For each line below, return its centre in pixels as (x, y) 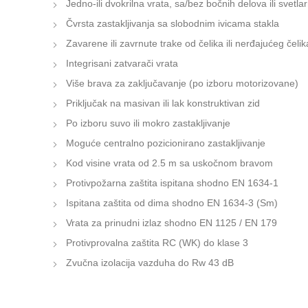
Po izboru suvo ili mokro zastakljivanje (148, 123)
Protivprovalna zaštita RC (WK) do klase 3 (157, 243)
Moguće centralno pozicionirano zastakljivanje (166, 143)
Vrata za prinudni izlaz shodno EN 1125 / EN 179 (172, 223)
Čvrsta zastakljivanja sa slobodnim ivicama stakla (173, 23)
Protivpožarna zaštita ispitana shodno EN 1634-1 (172, 183)
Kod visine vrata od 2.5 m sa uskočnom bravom (169, 163)
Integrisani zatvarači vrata (122, 63)
